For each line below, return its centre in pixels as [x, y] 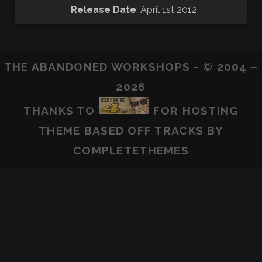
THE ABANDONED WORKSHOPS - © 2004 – [131, 67]
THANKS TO [61, 111]
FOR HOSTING [194, 111]
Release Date [104, 10]
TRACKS [179, 131]
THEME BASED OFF [96, 131]
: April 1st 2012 [167, 10]
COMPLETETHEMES [131, 151]
